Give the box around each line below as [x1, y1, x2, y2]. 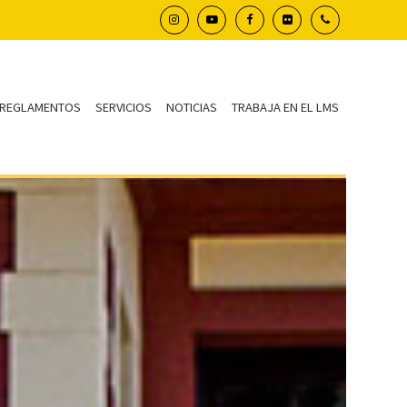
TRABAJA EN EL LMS [231, 99, 339, 116]
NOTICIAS [165, 99, 217, 116]
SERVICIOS [94, 99, 152, 116]
